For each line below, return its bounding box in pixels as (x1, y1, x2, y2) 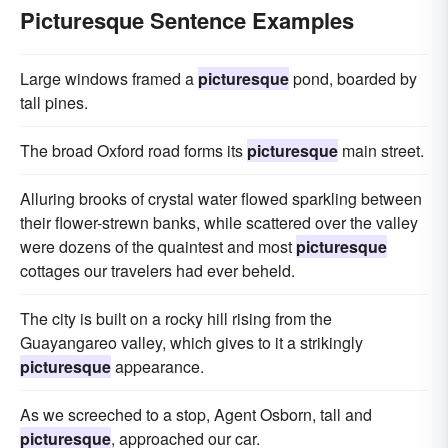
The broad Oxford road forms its (20, 139, 247, 162)
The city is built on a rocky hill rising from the (20, 307, 332, 330)
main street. (338, 139, 424, 162)
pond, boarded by (289, 67, 417, 90)
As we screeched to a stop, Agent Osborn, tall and (20, 403, 372, 426)
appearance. (111, 355, 204, 378)
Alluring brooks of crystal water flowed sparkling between (20, 187, 422, 210)
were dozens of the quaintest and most (20, 235, 296, 258)
